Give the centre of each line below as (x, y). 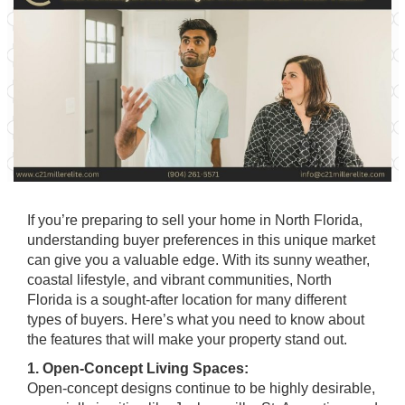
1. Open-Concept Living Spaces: (138, 368)
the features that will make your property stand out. (187, 339)
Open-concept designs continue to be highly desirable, (201, 388)
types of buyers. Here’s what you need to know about (196, 320)
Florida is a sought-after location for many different (187, 300)
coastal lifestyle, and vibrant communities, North (179, 280)
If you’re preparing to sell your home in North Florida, (195, 220)
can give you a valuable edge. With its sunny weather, (198, 260)
